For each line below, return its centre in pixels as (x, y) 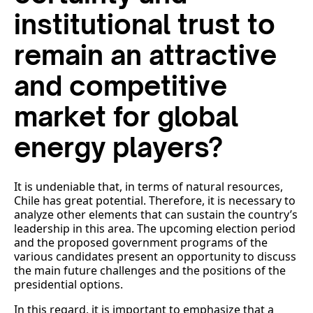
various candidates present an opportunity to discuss (155, 257)
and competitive (121, 86)
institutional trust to (145, 24)
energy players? (118, 147)
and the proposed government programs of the (141, 243)
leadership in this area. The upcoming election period (155, 229)
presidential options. (68, 285)
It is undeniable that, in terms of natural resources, (148, 187)
